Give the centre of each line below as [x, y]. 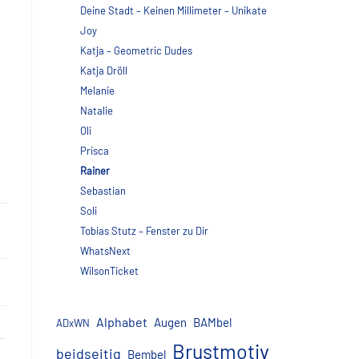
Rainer [95, 171]
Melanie [97, 91]
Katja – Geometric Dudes [136, 50]
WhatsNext [105, 251]
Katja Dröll [104, 71]
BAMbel [212, 322]
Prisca [95, 151]
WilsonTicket [109, 271]
